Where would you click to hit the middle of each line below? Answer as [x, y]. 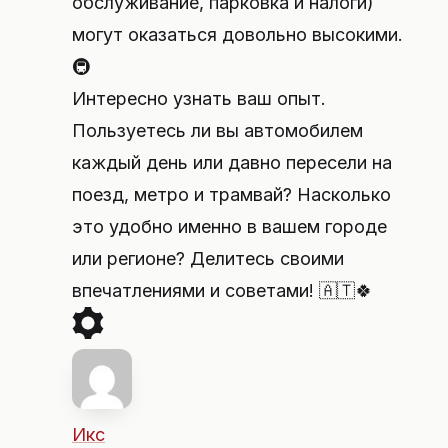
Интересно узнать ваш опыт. [199, 98]
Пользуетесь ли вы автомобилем [217, 130]
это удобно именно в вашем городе [229, 226]
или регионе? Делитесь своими [208, 258]
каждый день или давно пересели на [232, 162]
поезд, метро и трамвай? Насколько [231, 194]
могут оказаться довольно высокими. [237, 34]
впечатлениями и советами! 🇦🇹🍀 [222, 290]
